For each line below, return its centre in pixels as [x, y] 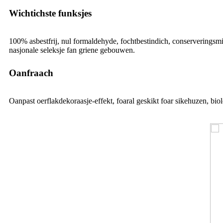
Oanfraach [31, 73]
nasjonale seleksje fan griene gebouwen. [72, 50]
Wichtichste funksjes [50, 13]
